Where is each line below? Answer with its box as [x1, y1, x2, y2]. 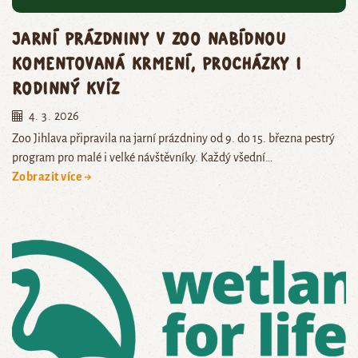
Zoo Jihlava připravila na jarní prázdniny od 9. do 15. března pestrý [12, 132, 335, 145]
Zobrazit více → [12, 170, 93, 184]
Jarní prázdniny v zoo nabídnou [12, 28, 287, 49]
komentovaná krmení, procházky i [12, 53, 302, 74]
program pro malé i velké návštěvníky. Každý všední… [12, 151, 272, 165]
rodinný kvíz [12, 78, 120, 98]
